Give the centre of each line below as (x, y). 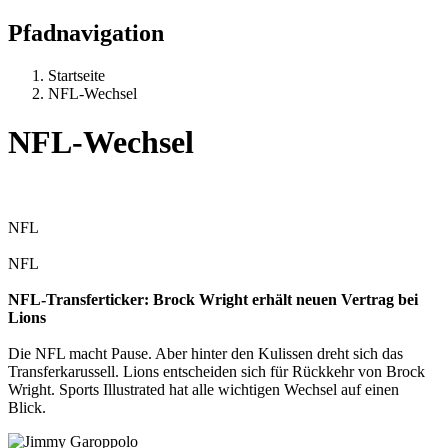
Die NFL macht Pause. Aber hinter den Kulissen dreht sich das (205, 353)
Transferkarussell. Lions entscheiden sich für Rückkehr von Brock (216, 371)
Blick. (27, 407)
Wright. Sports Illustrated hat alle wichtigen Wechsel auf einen (203, 389)
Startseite (76, 75)
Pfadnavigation (86, 32)
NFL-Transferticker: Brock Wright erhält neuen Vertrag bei (213, 299)
